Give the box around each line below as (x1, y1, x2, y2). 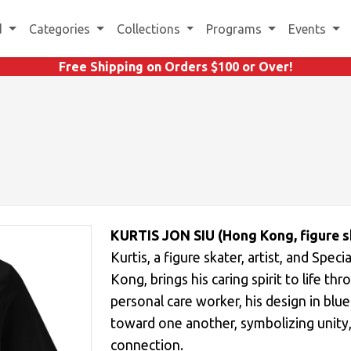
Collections (116, 21, 183, 36)
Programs (206, 21, 266, 36)
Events (288, 21, 329, 36)
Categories (28, 21, 93, 36)
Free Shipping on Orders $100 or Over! (59, 60, 292, 74)
